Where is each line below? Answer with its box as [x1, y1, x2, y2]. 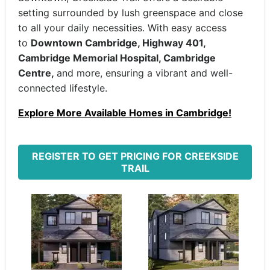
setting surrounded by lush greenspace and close [18, 7, 243, 19]
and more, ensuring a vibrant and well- [57, 67, 233, 79]
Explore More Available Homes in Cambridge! [18, 107, 231, 119]
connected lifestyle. [18, 82, 107, 94]
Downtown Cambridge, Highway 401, [31, 37, 206, 49]
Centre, [18, 67, 57, 79]
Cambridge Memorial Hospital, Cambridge [18, 52, 216, 64]
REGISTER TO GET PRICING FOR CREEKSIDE [31, 150, 239, 162]
